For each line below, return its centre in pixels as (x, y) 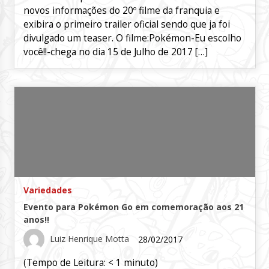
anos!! (36, 220)
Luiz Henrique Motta (89, 238)
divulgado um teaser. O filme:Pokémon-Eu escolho (132, 38)
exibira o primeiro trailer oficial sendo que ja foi (126, 25)
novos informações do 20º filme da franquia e (121, 11)
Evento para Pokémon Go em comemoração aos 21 (133, 207)
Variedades (47, 190)
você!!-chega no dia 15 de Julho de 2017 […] (115, 52)
